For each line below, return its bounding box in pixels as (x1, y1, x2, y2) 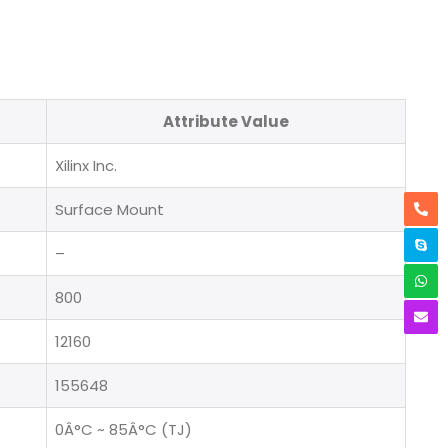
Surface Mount (55, 198, 164, 220)
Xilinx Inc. (55, 154, 117, 176)
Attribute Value (163, 110, 289, 132)
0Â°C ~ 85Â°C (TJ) (55, 418, 192, 440)
